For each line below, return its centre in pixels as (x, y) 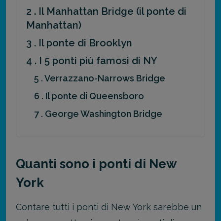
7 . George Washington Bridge (98, 113)
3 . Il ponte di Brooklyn (79, 43)
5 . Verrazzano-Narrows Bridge (100, 78)
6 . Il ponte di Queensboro (89, 96)
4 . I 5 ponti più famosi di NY (92, 60)
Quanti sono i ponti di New (96, 164)
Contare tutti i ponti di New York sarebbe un (109, 207)
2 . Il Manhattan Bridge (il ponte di (106, 11)
